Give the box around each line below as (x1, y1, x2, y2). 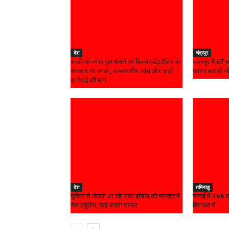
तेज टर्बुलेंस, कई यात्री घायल (71, 201, 138, 210)
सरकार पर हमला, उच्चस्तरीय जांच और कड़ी (71, 67, 173, 75)
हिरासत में (192, 201, 215, 210)
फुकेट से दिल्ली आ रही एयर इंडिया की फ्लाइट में (71, 192, 180, 200)
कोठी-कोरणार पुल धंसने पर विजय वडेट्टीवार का (71, 58, 181, 66)
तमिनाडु (195, 184, 210, 191)
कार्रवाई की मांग (71, 76, 106, 84)
